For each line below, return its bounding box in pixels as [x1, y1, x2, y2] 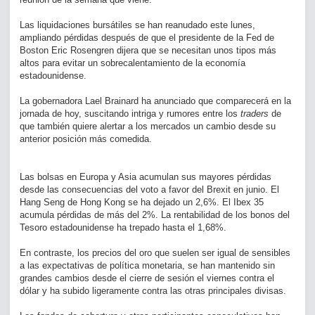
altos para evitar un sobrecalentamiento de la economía [20, 58, 245, 68]
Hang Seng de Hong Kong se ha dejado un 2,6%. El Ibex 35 [20, 197, 264, 207]
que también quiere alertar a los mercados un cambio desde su [20, 121, 276, 131]
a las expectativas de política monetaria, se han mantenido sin [20, 260, 275, 271]
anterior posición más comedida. [20, 134, 155, 144]
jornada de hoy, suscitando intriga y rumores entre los [20, 108, 240, 119]
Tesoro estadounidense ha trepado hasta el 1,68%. [20, 222, 229, 233]
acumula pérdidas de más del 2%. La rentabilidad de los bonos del [20, 210, 290, 220]
